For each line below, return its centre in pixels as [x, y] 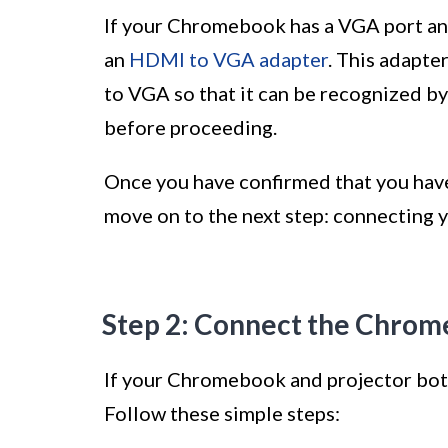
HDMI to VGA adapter [228, 59]
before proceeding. [190, 127]
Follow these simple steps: [222, 413]
